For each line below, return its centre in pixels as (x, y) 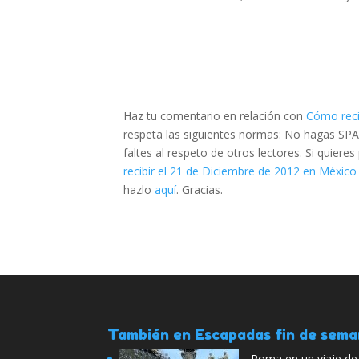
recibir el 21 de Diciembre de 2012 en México (240, 171)
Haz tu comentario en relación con (215, 116)
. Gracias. (200, 190)
